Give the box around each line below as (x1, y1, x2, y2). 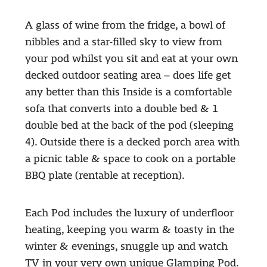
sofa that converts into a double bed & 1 (24, 103, 218, 115)
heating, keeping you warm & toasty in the (24, 224, 234, 236)
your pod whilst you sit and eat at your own (24, 53, 238, 65)
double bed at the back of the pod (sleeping (24, 120, 234, 132)
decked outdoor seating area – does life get (24, 70, 231, 82)
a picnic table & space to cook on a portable (24, 153, 235, 165)
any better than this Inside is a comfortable (24, 86, 232, 98)
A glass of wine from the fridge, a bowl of (24, 20, 225, 32)
